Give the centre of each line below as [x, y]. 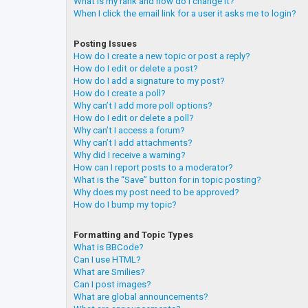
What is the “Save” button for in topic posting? [167, 179]
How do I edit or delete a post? [136, 68]
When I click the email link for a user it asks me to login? [185, 13]
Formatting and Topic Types [133, 235]
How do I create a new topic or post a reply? [162, 56]
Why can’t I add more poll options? [143, 105]
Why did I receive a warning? [130, 155]
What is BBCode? [109, 247]
